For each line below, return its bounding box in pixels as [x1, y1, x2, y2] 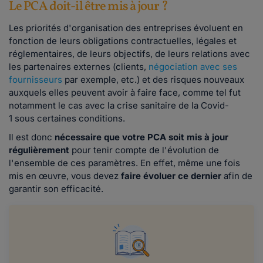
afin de [224, 170, 252, 181]
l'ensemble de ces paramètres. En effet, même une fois [9, 157, 240, 168]
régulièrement [9, 144, 72, 156]
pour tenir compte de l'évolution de [72, 144, 219, 156]
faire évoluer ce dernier [121, 170, 224, 181]
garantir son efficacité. [9, 183, 103, 194]
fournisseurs [9, 73, 62, 85]
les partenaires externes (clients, [9, 60, 149, 72]
